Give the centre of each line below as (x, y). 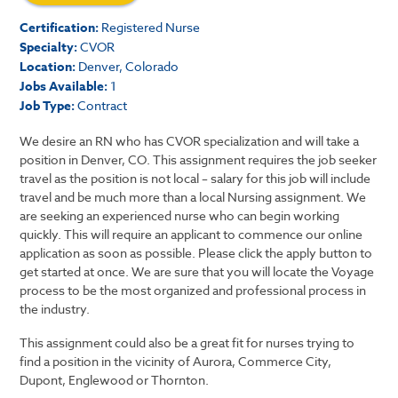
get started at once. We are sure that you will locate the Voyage (197, 271)
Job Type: (48, 106)
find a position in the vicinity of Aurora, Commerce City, (176, 361)
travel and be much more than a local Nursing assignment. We (193, 196)
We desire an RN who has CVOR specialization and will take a (190, 140)
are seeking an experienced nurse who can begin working (180, 215)
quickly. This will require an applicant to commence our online (191, 234)
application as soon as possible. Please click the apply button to (196, 252)
